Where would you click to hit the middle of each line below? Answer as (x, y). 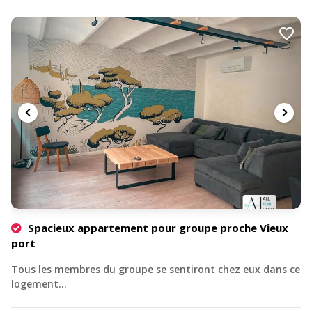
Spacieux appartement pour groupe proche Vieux (157, 227)
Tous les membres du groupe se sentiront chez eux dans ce (156, 269)
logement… (39, 283)
